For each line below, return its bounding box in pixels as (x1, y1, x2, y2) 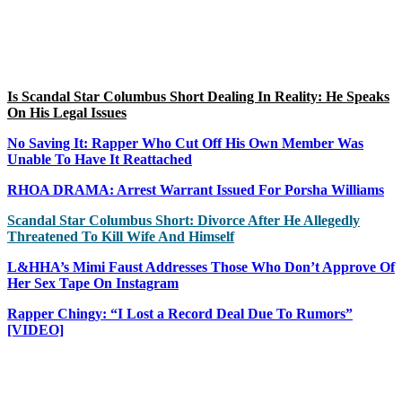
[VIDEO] (7, 321, 64, 337)
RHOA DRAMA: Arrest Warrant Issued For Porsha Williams (7, 181, 384, 197)
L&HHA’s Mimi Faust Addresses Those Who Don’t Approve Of (7, 258, 395, 275)
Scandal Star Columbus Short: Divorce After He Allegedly (7, 212, 360, 228)
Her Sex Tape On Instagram (7, 275, 179, 291)
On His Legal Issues (7, 104, 127, 120)
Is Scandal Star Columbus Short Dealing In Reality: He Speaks (7, 88, 389, 104)
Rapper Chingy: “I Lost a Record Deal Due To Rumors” (7, 305, 353, 321)
